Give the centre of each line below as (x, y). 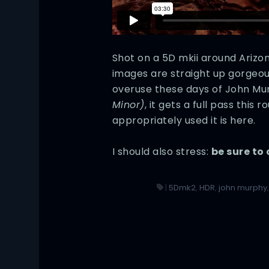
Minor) (128, 104)
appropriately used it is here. (184, 120)
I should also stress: (162, 151)
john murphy (243, 187)
